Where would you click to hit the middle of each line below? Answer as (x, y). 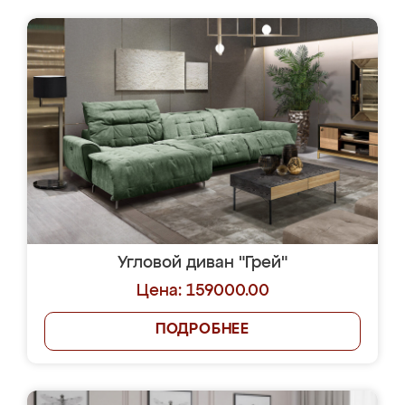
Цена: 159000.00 (202, 291)
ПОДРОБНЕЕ (202, 330)
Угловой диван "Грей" (202, 263)
